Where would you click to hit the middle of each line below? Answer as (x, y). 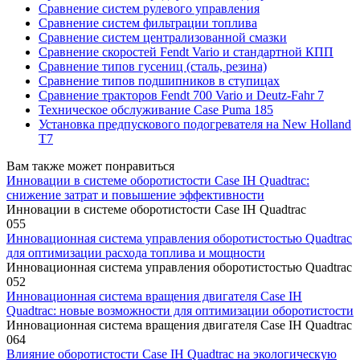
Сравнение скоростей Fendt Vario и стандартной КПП (186, 51)
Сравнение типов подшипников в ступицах (159, 80)
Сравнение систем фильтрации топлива (148, 22)
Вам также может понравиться (90, 166)
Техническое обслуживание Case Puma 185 (156, 109)
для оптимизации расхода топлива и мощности (136, 252)
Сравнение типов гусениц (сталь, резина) (153, 66)
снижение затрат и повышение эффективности (135, 194)
